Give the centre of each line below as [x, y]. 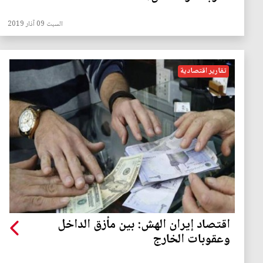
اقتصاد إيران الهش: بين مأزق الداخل [144, 225]
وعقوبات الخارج [191, 240]
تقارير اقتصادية [203, 71]
